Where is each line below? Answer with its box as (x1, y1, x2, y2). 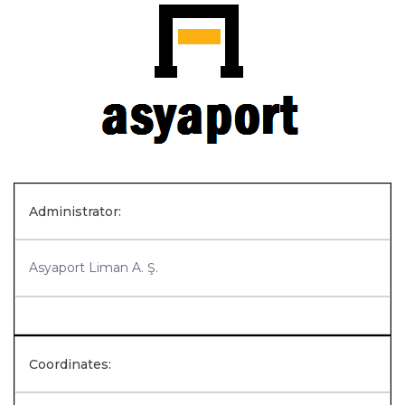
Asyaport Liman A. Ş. (29, 259, 158, 276)
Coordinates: (29, 356, 111, 372)
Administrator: (29, 203, 121, 220)
